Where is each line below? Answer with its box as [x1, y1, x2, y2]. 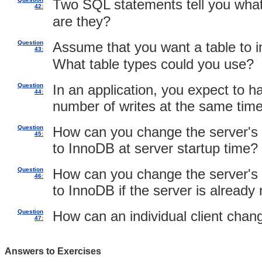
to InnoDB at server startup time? [53, 140, 258, 156]
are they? [53, 13, 111, 29]
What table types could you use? [53, 56, 254, 72]
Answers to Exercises [5, 246, 101, 257]
